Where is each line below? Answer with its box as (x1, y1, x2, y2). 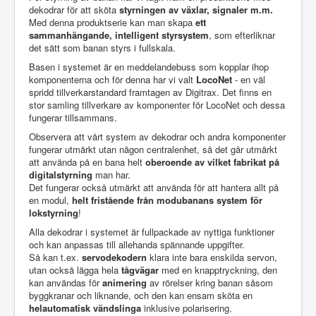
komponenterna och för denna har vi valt (29, 73, 196, 86)
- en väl (232, 73, 265, 86)
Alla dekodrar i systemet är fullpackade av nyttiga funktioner (29, 225, 274, 238)
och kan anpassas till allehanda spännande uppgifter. (29, 238, 245, 251)
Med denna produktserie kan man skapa (29, 16, 195, 29)
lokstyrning (29, 206, 78, 219)
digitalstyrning (29, 168, 92, 181)
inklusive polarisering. (141, 301, 232, 315)
